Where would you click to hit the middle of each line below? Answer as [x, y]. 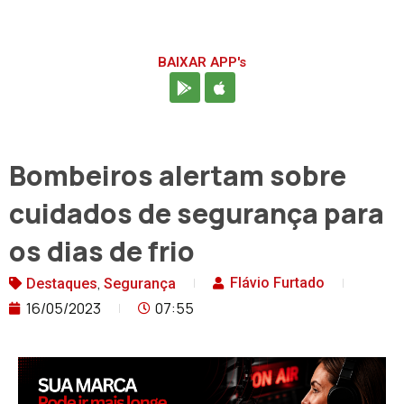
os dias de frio [102, 252]
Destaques [62, 284]
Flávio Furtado [277, 283]
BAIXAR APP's [202, 63]
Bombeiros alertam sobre [178, 176]
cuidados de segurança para [197, 214]
